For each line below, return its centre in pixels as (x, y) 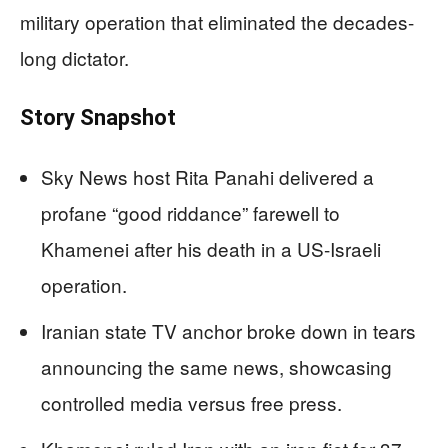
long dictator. (74, 57)
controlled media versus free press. (191, 402)
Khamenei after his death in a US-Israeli (211, 248)
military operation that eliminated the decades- (217, 21)
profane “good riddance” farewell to (190, 212)
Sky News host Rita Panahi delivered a (207, 176)
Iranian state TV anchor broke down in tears (228, 330)
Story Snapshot (98, 117)
